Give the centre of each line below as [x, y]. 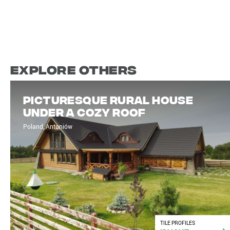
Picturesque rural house [108, 100]
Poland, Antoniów [48, 127]
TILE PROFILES [178, 223]
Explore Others [74, 69]
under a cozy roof [84, 112]
